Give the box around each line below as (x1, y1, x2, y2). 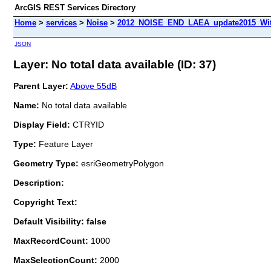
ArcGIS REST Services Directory (15, 3, 135, 12)
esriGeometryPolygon (79, 158, 164, 168)
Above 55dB (70, 80, 117, 91)
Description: (13, 177, 64, 188)
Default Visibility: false (13, 216, 106, 226)
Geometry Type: (13, 158, 79, 168)
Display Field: (13, 119, 70, 129)
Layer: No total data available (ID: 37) (13, 57, 216, 71)
